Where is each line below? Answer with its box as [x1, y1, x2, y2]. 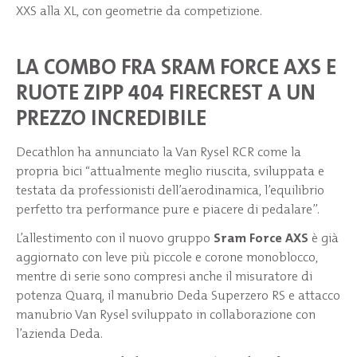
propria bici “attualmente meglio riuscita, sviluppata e [16, 163, 324, 180]
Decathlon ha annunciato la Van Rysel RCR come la [16, 143, 301, 161]
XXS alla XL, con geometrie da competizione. [16, 2, 262, 20]
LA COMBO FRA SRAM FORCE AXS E [16, 53, 336, 81]
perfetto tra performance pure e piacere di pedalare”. [16, 201, 320, 218]
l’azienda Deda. [16, 324, 103, 342]
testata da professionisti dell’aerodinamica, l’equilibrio [16, 182, 324, 199]
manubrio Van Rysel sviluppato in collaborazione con [16, 305, 316, 323]
